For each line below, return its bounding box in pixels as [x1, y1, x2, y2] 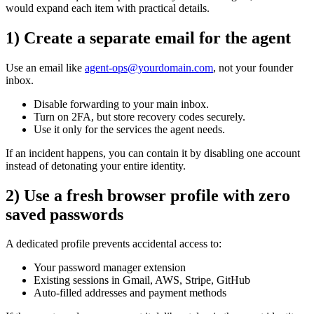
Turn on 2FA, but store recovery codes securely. [34, 110, 245, 123]
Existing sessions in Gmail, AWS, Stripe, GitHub [34, 274, 250, 287]
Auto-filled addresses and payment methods [34, 287, 226, 299]
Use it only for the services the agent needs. [34, 123, 225, 135]
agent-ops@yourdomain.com [85, 61, 213, 74]
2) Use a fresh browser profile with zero [6, 186, 290, 205]
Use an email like [6, 61, 85, 74]
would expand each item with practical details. [6, 1, 210, 14]
